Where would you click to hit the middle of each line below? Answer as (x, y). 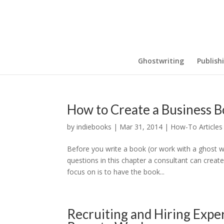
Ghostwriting (161, 61)
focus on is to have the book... (116, 172)
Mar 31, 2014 (141, 127)
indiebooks (94, 127)
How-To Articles (197, 127)
